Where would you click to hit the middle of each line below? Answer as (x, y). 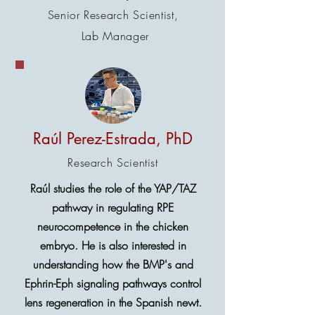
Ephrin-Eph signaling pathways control (113, 283)
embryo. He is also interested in (113, 245)
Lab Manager (115, 36)
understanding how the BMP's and (113, 264)
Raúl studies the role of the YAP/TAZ (113, 188)
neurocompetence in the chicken (113, 226)
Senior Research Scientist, (113, 15)
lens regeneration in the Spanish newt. (113, 302)
